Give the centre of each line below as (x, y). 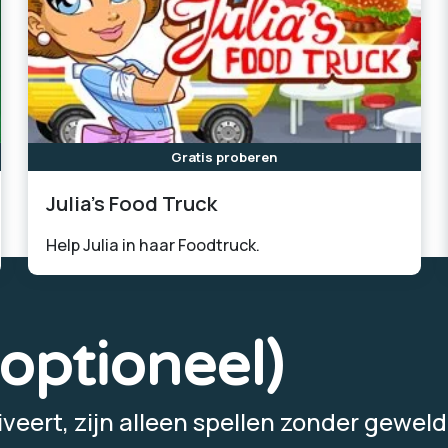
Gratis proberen (224, 156)
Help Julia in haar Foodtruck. (152, 245)
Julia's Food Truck (131, 203)
